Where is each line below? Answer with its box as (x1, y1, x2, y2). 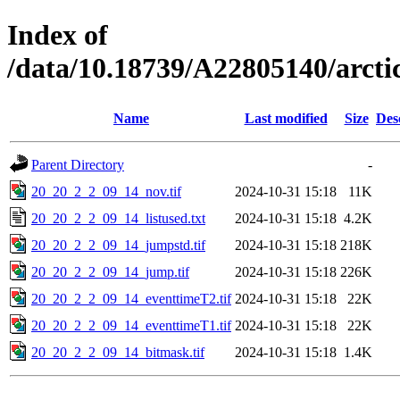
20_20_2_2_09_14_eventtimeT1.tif (31, 317, 231, 333)
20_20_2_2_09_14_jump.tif (31, 263, 189, 279)
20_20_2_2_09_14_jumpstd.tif (31, 237, 205, 253)
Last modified (244, 110, 328, 126)
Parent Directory (31, 156, 124, 172)
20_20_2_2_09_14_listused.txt (31, 210, 205, 226)
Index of (7, 19, 108, 52)
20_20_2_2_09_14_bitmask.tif (31, 344, 204, 360)
